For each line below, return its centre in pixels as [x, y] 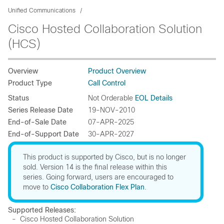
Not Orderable [111, 98]
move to [37, 187]
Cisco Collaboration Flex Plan [97, 187]
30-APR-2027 [111, 134]
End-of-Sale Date [37, 122]
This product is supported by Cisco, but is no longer [104, 157]
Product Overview [117, 71]
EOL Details [154, 98]
